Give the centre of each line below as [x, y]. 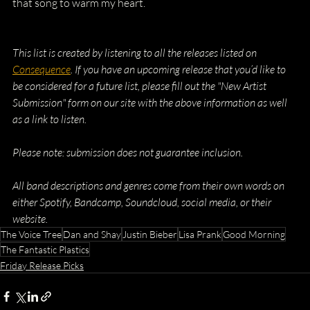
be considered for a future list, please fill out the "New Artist [140, 86]
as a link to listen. [49, 119]
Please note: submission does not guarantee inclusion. [128, 152]
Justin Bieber [150, 234]
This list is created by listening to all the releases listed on [136, 53]
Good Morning [254, 234]
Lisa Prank [200, 234]
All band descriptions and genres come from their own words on [149, 185]
